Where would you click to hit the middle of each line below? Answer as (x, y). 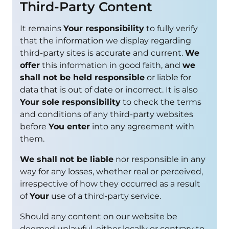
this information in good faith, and (111, 65)
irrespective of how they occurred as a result (110, 184)
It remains (42, 28)
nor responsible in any (159, 159)
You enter (69, 126)
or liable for (168, 77)
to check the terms (161, 102)
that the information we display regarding (106, 40)
